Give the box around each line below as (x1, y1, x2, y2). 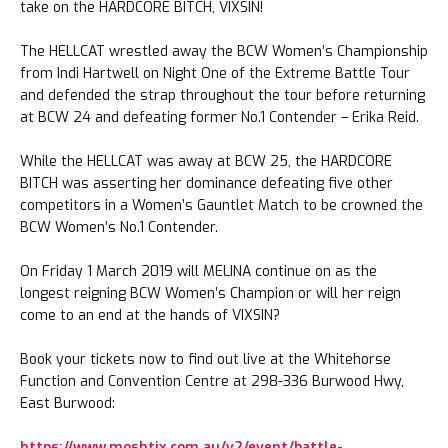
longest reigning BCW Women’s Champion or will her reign (20, 284, 401, 304)
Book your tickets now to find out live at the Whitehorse (20, 350, 391, 370)
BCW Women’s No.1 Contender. (20, 218, 218, 238)
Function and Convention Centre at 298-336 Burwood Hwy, (20, 372, 404, 392)
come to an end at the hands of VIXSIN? (20, 306, 280, 326)
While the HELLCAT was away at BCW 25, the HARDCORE (20, 152, 392, 172)
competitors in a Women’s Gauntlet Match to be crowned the (20, 196, 423, 216)
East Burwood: (20, 394, 115, 414)
